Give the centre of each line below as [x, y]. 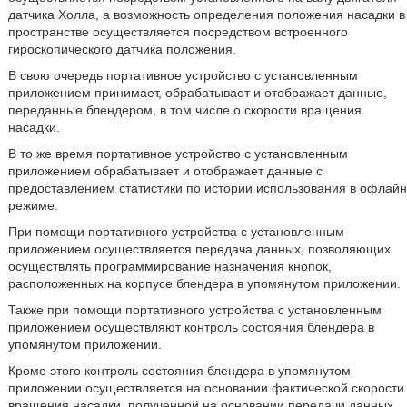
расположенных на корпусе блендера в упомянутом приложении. [204, 283]
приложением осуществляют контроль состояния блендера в [191, 327]
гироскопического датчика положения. [122, 49]
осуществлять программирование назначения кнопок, [169, 266]
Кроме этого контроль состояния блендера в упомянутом [179, 371]
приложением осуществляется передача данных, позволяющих [199, 249]
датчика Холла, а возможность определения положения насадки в [206, 15]
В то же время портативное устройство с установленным [178, 154]
